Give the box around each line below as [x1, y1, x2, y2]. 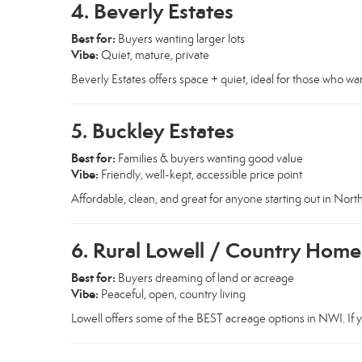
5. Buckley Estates [71, 117, 234, 144]
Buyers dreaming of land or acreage [116, 270, 294, 285]
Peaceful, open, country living [99, 286, 246, 301]
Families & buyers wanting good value [116, 150, 303, 166]
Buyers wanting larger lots [116, 31, 245, 46]
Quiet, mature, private [99, 47, 209, 62]
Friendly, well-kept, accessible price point [99, 166, 302, 182]
